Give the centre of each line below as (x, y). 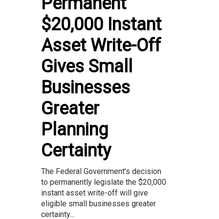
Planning (75, 130)
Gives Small (87, 67)
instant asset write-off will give (95, 193)
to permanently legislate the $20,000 (104, 182)
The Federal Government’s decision (101, 172)
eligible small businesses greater (99, 204)
